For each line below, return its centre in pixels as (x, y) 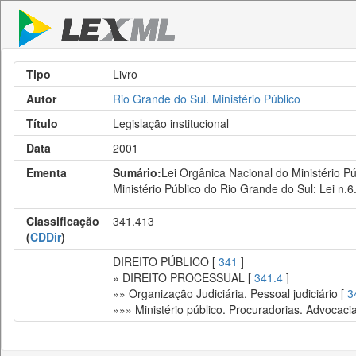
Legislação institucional (171, 123)
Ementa (46, 172)
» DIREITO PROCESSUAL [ (184, 277)
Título (42, 123)
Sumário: (137, 172)
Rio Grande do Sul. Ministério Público (207, 99)
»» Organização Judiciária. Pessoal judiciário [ (230, 293)
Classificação (63, 221)
